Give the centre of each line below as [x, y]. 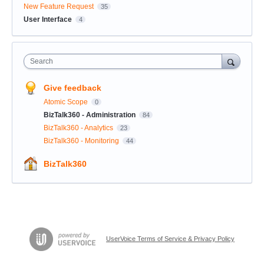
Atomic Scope [67, 102]
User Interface [48, 20]
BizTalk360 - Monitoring [82, 141]
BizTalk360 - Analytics [79, 128]
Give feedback [72, 88]
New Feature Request [59, 7]
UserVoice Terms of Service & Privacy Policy [170, 239]
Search [42, 62]
